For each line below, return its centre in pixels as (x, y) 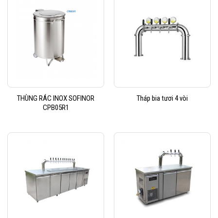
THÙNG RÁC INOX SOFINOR (56, 98)
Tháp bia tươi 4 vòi (162, 99)
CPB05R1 (56, 107)
